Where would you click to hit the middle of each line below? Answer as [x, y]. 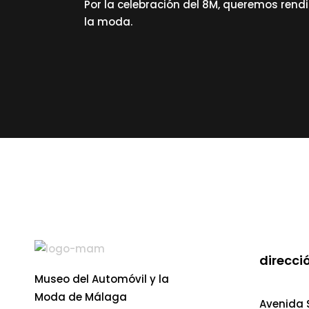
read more [126, 61]
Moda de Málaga [81, 297]
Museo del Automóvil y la [102, 279]
